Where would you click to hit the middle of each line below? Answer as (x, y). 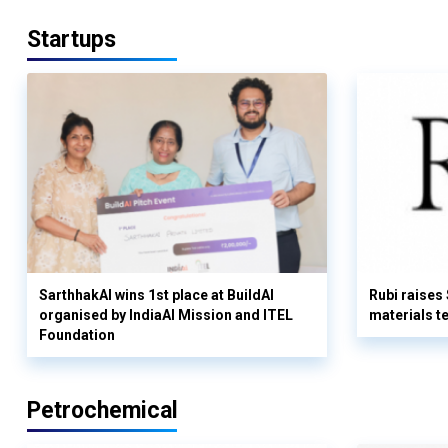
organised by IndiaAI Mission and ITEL (166, 315)
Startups (71, 40)
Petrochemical (102, 411)
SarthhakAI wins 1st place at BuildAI (156, 295)
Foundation (77, 335)
